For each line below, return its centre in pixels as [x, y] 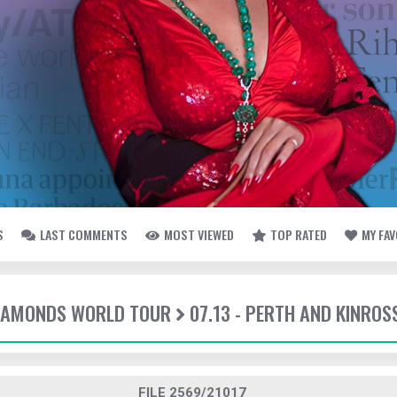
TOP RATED [299, 234]
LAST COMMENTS [84, 234]
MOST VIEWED [199, 234]
